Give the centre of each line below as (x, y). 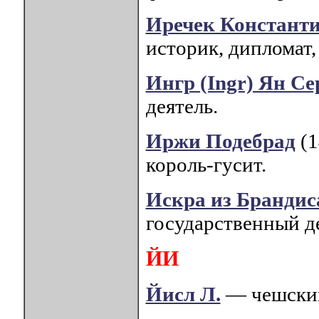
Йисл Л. (183, 294)
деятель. (182, 106)
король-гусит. (206, 165)
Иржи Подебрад (220, 141)
